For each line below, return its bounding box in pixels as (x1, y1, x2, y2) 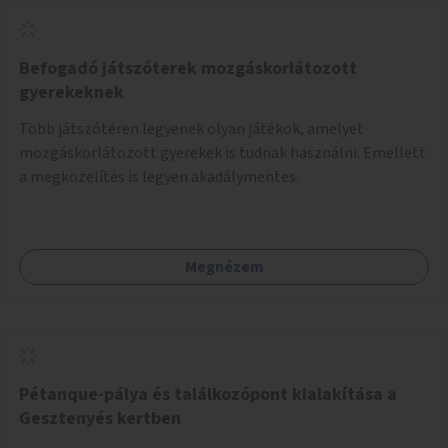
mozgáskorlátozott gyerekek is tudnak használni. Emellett (19, 141, 426, 164)
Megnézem (184, 255, 264, 278)
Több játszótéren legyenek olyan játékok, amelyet (19, 117, 364, 140)
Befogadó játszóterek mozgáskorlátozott (19, 55, 357, 81)
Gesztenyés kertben (19, 405, 181, 431)
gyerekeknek (19, 79, 124, 105)
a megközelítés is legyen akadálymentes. (19, 165, 299, 188)
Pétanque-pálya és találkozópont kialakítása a (19, 381, 397, 407)
